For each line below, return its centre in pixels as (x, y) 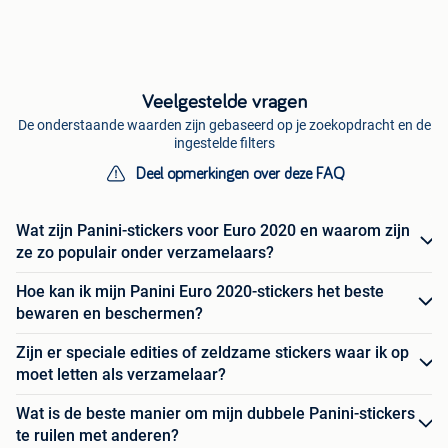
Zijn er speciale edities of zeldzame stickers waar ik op (212, 352)
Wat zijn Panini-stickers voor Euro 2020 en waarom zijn (213, 230)
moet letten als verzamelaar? (121, 374)
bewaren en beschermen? (109, 313)
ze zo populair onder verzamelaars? (145, 252)
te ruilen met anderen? (97, 435)
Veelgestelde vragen (224, 101)
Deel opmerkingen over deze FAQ (240, 173)
